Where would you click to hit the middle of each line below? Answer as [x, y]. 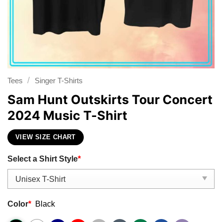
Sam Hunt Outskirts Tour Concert [110, 99]
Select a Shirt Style [43, 158]
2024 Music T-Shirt [67, 115]
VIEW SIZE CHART [46, 138]
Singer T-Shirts [58, 81]
